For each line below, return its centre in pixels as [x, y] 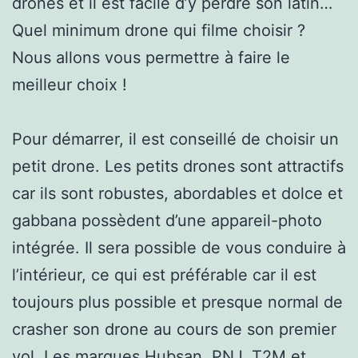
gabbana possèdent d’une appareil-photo [167, 220]
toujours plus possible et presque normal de [177, 302]
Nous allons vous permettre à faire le [151, 57]
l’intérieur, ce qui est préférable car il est [164, 274]
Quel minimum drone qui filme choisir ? [159, 30]
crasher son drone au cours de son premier [174, 329]
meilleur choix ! [70, 84]
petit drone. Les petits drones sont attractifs [178, 166]
